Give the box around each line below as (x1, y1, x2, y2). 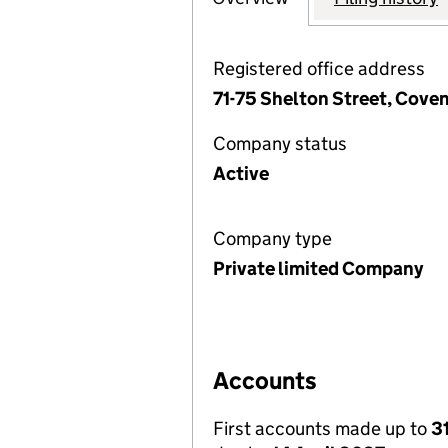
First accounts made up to (213, 417, 431, 440)
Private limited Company (213, 257, 423, 280)
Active (213, 162, 269, 185)
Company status (213, 132, 347, 155)
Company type (213, 227, 332, 250)
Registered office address (213, 57, 425, 80)
